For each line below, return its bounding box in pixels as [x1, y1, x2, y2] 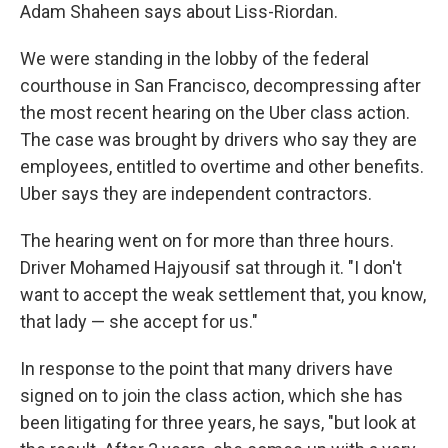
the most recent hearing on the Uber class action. [20, 102, 410, 123]
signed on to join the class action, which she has [20, 385, 403, 406]
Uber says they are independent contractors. [20, 183, 372, 204]
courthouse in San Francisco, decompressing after [20, 75, 421, 96]
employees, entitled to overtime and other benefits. [20, 156, 424, 177]
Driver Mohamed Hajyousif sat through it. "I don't [20, 257, 402, 278]
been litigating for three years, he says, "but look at [20, 412, 416, 433]
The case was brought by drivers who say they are [20, 129, 417, 150]
